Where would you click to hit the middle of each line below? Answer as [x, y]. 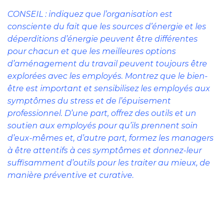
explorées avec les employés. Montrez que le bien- [108, 76]
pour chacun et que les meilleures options [92, 52]
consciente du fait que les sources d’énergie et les [107, 27]
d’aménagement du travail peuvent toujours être [107, 64]
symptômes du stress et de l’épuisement [89, 101]
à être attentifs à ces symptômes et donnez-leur [105, 151]
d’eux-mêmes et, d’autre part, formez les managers [111, 138]
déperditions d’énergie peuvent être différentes [103, 39]
